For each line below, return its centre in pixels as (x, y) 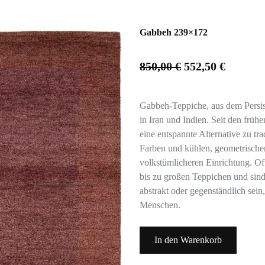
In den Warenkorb (188, 240)
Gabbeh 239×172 (174, 33)
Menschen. (160, 205)
